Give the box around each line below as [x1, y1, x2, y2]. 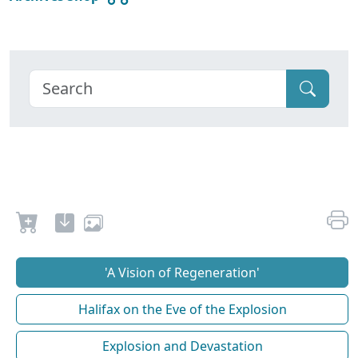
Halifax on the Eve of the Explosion [78, 300, 287, 319]
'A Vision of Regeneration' [105, 264, 260, 282]
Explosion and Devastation [101, 337, 263, 356]
